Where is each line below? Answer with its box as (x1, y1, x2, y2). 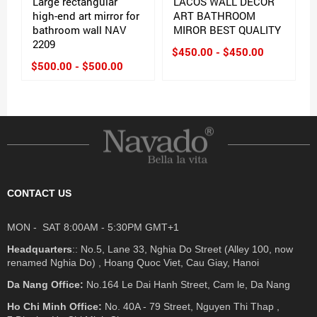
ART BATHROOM (173, 8, 255, 23)
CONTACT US (7, 187, 71, 199)
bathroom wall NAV (33, 22, 126, 37)
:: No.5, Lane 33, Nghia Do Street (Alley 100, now (72, 243, 293, 255)
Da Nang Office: (7, 278, 83, 290)
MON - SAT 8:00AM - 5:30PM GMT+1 (7, 221, 179, 233)
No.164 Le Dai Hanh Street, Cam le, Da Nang (83, 278, 290, 290)
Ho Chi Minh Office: (7, 300, 102, 312)
